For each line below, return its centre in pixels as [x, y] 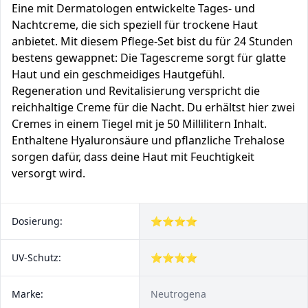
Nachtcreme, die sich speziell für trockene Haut [135, 25]
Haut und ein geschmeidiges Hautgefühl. [118, 74]
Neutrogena [178, 294]
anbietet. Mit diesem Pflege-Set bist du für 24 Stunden [152, 41]
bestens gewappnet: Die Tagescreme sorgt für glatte [149, 58]
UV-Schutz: [36, 257]
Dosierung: [37, 221]
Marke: [27, 294]
